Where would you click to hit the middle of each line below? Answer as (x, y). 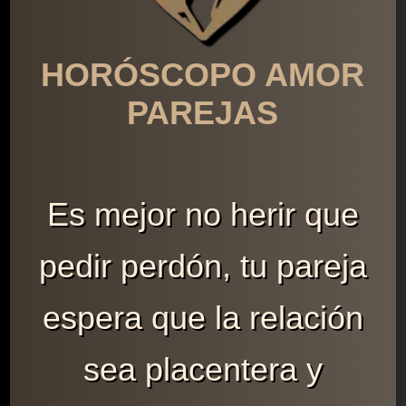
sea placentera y (203, 369)
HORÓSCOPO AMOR (203, 74)
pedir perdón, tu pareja (203, 266)
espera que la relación (203, 317)
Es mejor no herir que (203, 214)
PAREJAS (203, 112)
